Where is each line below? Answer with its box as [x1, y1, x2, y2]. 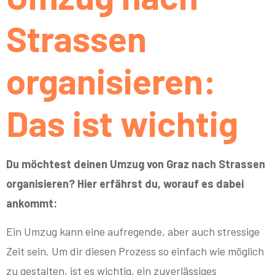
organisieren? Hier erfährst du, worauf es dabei [6, 176, 244, 190]
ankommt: [6, 196, 57, 210]
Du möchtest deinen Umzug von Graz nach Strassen [6, 157, 265, 171]
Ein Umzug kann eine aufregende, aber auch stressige [6, 225, 260, 239]
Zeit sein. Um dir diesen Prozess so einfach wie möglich [6, 244, 264, 258]
